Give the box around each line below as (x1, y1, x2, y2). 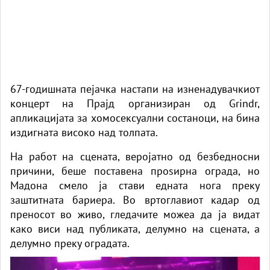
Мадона (10, 178, 59, 192)
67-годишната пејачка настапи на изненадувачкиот (10, 81, 260, 96)
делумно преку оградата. (10, 236, 130, 250)
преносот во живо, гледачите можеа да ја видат (10, 207, 260, 221)
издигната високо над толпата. (10, 125, 158, 139)
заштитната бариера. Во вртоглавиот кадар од (10, 192, 260, 207)
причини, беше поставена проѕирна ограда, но (10, 163, 260, 178)
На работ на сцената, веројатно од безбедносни (10, 149, 260, 163)
